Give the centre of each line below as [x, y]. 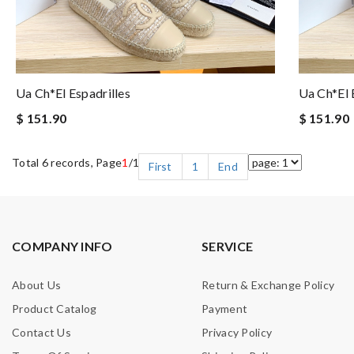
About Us [37, 285]
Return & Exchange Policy [268, 285]
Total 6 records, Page [67, 162]
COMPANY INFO [62, 246]
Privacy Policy [237, 332]
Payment [225, 309]
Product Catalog [55, 309]
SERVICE [228, 246]
